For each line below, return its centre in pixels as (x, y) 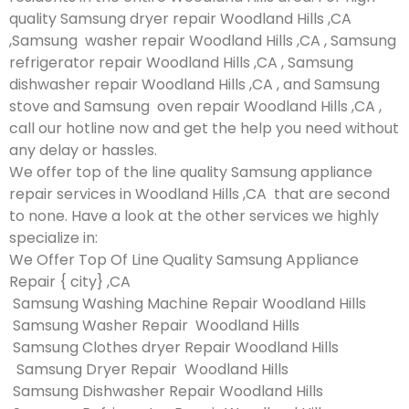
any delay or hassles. (83, 150)
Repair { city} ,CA (70, 281)
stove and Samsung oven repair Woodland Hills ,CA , (195, 106)
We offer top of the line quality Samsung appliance (191, 172)
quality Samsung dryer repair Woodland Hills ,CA (180, 18)
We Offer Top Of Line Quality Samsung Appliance (184, 259)
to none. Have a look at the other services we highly (194, 215)
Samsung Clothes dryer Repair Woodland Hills (174, 347)
